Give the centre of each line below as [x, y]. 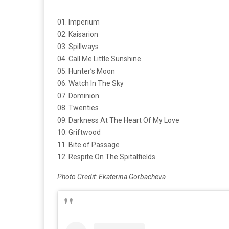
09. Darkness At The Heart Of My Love [118, 120]
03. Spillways [78, 47]
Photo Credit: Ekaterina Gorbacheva [111, 177]
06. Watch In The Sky [90, 83]
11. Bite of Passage [88, 145]
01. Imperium [78, 22]
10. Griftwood [79, 132]
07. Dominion [78, 96]
